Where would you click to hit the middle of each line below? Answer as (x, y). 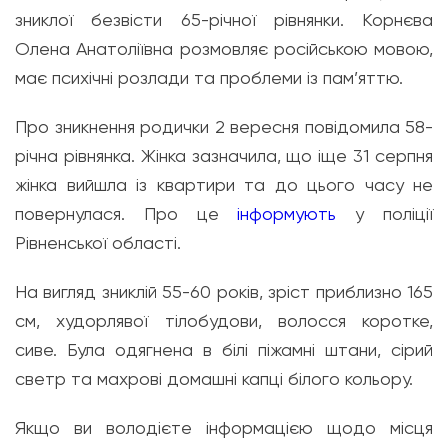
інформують (277, 213)
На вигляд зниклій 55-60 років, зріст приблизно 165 (224, 291)
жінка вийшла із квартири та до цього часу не (224, 184)
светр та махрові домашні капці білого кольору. (214, 378)
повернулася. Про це (117, 213)
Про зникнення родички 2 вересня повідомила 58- (224, 126)
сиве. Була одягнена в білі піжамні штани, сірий (224, 349)
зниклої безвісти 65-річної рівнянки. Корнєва (224, 19)
